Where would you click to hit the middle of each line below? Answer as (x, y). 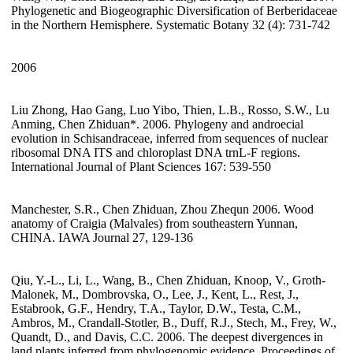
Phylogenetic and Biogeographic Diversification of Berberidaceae (174, 11)
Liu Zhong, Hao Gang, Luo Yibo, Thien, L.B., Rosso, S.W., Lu (170, 110)
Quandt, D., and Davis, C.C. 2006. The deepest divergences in (167, 337)
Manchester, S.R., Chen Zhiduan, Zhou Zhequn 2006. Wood (162, 210)
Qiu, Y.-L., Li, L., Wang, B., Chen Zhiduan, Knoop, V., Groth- (168, 281)
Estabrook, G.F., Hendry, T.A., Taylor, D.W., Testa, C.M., (156, 309)
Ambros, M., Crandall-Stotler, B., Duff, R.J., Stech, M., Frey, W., (174, 323)
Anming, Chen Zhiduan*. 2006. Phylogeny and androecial (157, 124)
